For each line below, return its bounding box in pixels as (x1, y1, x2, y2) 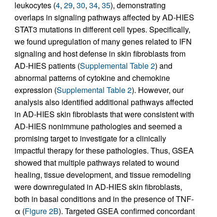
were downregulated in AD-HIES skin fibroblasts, (15, 181, 182, 192)
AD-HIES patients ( (15, 60, 80, 71)
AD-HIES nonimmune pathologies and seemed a (15, 120, 182, 132)
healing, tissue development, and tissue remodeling (15, 169, 191, 180)
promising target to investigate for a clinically (15, 132, 166, 144)
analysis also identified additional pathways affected (15, 96, 193, 108)
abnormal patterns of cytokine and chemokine (15, 72, 170, 83)
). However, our (132, 84, 184, 95)
